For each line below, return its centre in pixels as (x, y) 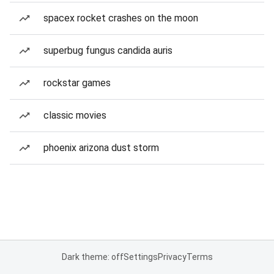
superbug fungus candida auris (108, 50)
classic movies (75, 115)
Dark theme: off (92, 257)
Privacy (172, 257)
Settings (140, 257)
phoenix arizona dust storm (101, 148)
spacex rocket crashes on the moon (121, 18)
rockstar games (77, 83)
